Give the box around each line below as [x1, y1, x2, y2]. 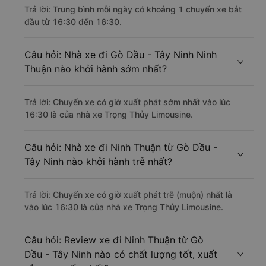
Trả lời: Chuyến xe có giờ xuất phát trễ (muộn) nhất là [24, 189, 232, 199]
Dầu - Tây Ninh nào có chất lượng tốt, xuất [24, 248, 217, 260]
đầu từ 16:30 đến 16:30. [24, 17, 122, 27]
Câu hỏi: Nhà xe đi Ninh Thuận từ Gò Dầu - [24, 141, 217, 153]
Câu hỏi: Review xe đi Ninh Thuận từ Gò [24, 234, 204, 246]
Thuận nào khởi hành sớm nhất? [24, 63, 167, 75]
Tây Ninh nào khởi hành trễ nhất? [24, 156, 172, 167]
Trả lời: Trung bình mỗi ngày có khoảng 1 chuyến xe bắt [24, 4, 242, 14]
